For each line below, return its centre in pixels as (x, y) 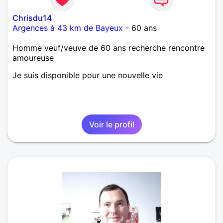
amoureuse (33, 58)
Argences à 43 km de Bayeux (68, 28)
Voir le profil (111, 125)
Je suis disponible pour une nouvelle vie (88, 75)
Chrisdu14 (32, 18)
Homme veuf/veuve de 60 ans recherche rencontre (109, 48)
